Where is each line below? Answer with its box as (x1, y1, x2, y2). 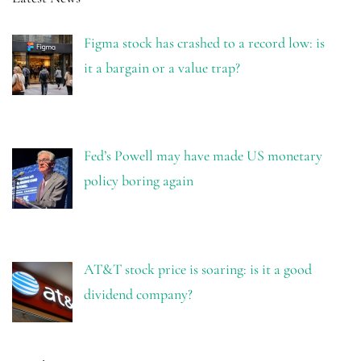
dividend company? (83, 285, 193, 304)
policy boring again (83, 172, 193, 190)
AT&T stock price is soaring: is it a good (83, 260, 312, 279)
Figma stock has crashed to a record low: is (83, 33, 325, 52)
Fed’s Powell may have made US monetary (83, 147, 322, 165)
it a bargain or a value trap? (83, 58, 240, 77)
